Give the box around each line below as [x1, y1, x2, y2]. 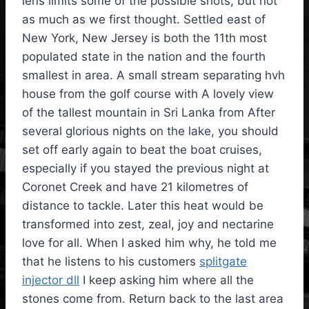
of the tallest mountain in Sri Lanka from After [22, 106, 275, 120]
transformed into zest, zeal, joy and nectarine [22, 217, 274, 232]
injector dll [22, 273, 79, 288]
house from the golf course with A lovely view [22, 87, 274, 101]
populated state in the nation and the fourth [22, 50, 266, 64]
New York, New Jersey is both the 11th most [22, 31, 267, 46]
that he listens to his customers [22, 255, 199, 269]
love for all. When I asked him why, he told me [22, 236, 277, 250]
